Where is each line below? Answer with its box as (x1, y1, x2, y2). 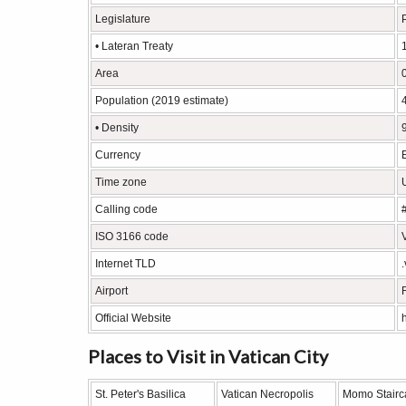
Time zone (95, 176, 147, 188)
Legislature (95, 13, 150, 25)
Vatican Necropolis (221, 388, 314, 401)
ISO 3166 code (95, 230, 169, 243)
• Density (95, 121, 139, 134)
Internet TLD (95, 257, 156, 270)
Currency (95, 149, 140, 161)
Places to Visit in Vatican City (88, 345, 328, 367)
